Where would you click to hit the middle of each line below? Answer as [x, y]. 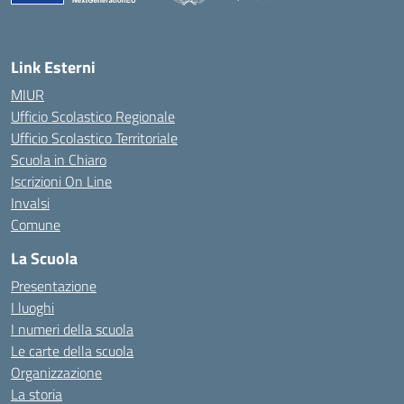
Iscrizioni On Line [61, 181]
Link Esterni [53, 67]
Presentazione [54, 286]
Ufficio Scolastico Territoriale [94, 138]
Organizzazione [56, 372]
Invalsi [30, 203]
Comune [36, 225]
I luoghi [32, 308]
